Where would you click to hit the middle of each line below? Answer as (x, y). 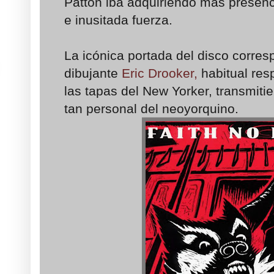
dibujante (93, 73)
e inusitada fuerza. (118, 20)
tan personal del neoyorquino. (151, 109)
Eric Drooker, (160, 73)
